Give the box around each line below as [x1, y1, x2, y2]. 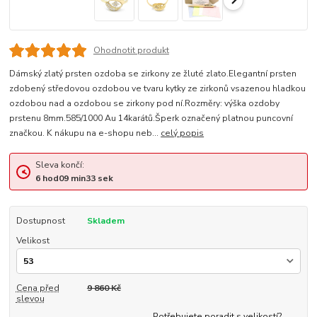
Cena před [16, 282, 59, 294]
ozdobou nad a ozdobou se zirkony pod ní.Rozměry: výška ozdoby [9, 97, 280, 109]
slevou [16, 293, 45, 305]
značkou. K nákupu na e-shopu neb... [9, 127, 161, 139]
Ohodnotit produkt [93, 44, 169, 56]
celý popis [161, 127, 204, 139]
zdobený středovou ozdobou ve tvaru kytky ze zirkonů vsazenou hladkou [9, 82, 306, 94]
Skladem [86, 215, 125, 227]
